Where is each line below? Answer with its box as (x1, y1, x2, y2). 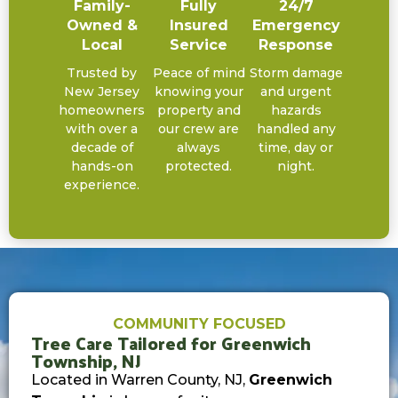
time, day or (259, 139, 334, 156)
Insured (169, 17, 228, 35)
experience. (64, 177, 140, 194)
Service (170, 36, 228, 54)
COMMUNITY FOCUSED (112, 315, 286, 333)
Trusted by (67, 65, 138, 82)
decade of (70, 139, 133, 156)
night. (277, 158, 315, 175)
